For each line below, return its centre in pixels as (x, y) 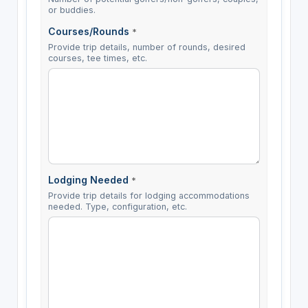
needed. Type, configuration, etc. (117, 207)
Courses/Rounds (90, 32)
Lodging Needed (89, 180)
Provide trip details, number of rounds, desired (146, 47)
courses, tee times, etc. (97, 58)
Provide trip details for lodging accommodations (148, 196)
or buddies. (71, 10)
